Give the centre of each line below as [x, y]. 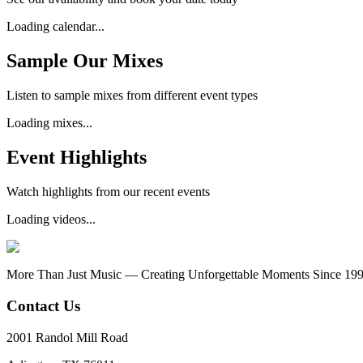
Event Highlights [77, 158]
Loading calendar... [56, 27]
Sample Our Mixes [85, 61]
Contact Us [43, 305]
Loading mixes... [49, 123]
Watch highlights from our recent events [108, 192]
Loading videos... [51, 220]
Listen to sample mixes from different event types [132, 96]
